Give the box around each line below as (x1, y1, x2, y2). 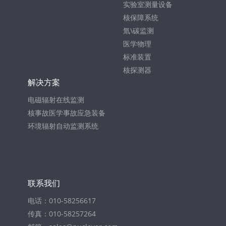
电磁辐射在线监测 (28, 95, 84, 104)
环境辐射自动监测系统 (28, 121, 98, 131)
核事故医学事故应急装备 (28, 108, 105, 118)
